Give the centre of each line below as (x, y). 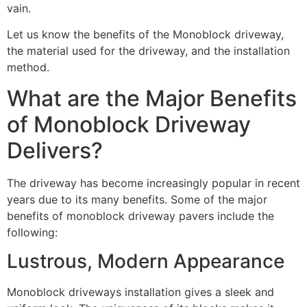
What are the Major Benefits (152, 98)
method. (28, 67)
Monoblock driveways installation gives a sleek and (140, 292)
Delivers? (55, 150)
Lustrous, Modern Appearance (146, 261)
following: (32, 232)
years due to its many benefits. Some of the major (137, 199)
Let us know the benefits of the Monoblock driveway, (145, 35)
